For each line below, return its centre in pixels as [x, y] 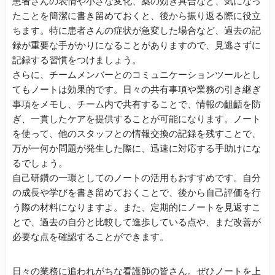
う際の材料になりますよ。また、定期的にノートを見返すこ [137, 207]
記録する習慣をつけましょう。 [77, 60]
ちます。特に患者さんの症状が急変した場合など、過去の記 [137, 30]
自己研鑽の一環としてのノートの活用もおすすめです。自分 [137, 178]
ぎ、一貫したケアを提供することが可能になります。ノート [137, 119]
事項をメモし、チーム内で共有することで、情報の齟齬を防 [137, 104]
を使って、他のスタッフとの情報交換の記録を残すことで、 [137, 134]
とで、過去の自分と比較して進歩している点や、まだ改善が [137, 222]
